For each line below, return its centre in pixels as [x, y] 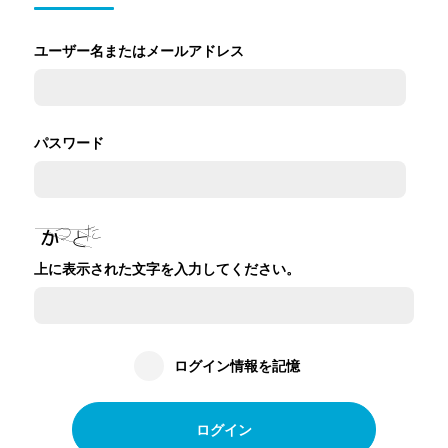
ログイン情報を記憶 [237, 364]
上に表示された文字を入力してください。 [167, 268]
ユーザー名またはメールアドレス [139, 49]
